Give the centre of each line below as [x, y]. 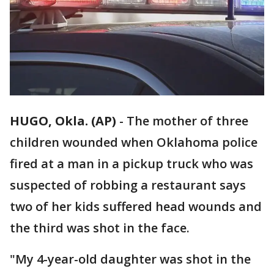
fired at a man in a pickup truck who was [131, 164]
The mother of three [187, 121]
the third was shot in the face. [100, 228]
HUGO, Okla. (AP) [63, 121]
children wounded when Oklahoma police [134, 143]
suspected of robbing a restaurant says [128, 185]
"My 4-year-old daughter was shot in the [130, 259]
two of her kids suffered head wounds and [136, 207]
